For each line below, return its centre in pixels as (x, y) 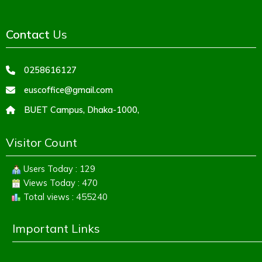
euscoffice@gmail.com (68, 89)
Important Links (56, 228)
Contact (28, 35)
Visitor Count (42, 142)
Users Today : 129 (58, 168)
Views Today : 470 (59, 182)
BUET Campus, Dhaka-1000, (82, 109)
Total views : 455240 (64, 196)
